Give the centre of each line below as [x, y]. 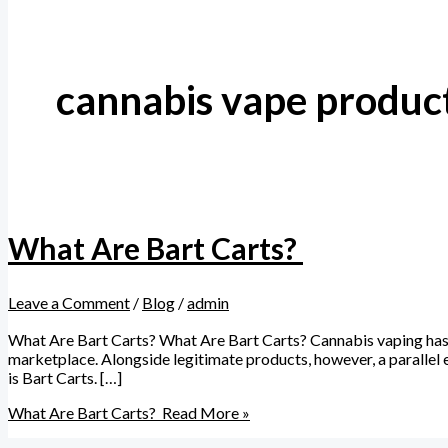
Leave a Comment [69, 303]
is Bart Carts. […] [65, 378]
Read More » [204, 413]
